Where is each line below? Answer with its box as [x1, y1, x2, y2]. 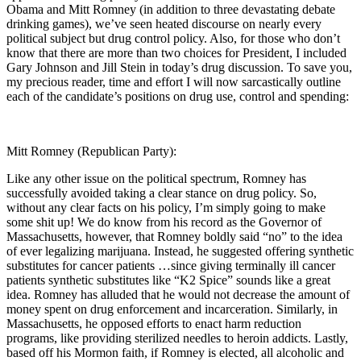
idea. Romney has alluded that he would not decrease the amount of [6, 287, 350, 301]
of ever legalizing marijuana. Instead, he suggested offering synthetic [6, 243, 354, 258]
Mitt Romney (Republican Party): [6, 143, 176, 158]
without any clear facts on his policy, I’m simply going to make [6, 200, 326, 214]
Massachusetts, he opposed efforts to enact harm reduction [6, 316, 301, 330]
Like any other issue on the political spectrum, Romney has [6, 171, 306, 185]
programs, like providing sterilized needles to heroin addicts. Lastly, [6, 330, 348, 345]
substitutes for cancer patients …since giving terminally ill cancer [6, 258, 335, 272]
